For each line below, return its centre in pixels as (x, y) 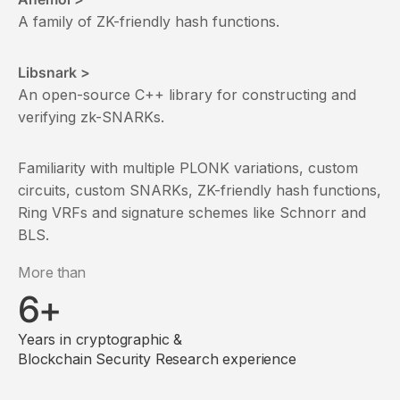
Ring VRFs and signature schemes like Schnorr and (192, 212)
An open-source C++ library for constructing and (187, 94)
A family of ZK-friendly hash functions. (149, 21)
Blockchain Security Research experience (157, 358)
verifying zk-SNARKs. (91, 117)
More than (52, 272)
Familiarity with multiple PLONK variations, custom (188, 167)
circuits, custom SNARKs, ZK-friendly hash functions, (200, 190)
